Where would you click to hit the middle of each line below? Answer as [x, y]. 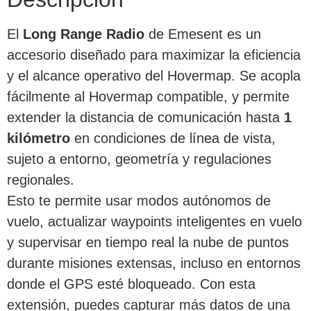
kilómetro [39, 138]
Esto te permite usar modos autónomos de [139, 201]
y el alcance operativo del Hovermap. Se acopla [154, 76]
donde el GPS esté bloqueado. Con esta [131, 284]
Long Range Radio [84, 34]
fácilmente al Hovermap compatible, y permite [148, 97]
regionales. [41, 180]
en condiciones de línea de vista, [173, 138]
